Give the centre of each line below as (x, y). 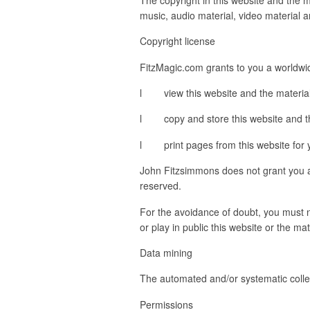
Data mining (166, 252)
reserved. (161, 186)
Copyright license (177, 41)
